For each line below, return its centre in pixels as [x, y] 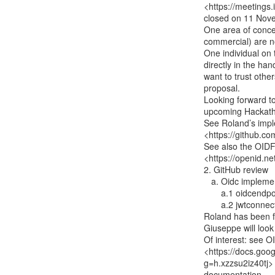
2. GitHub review [236, 169]
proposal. [222, 88]
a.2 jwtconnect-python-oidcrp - [212, 204]
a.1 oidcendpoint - [212, 193]
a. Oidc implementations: [207, 181]
